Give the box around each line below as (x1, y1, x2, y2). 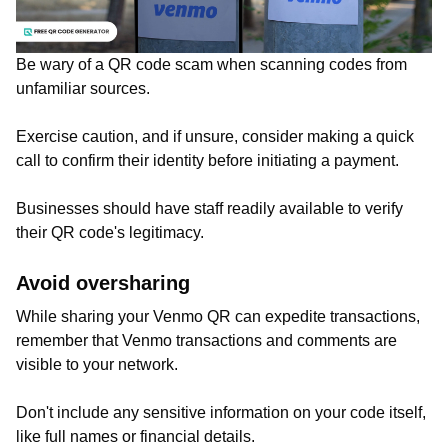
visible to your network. (16, 356, 182, 373)
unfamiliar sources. (16, 80, 154, 97)
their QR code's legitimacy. (16, 224, 204, 241)
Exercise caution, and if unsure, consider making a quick (16, 128, 414, 145)
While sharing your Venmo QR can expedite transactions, (16, 308, 420, 325)
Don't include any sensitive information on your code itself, (16, 404, 426, 421)
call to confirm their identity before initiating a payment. (16, 152, 403, 169)
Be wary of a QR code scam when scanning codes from (16, 56, 407, 73)
